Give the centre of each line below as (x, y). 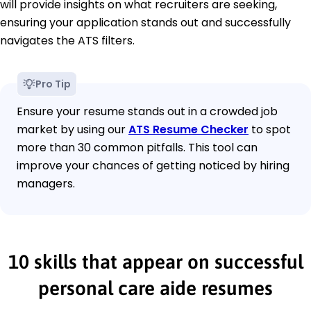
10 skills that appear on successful (155, 261)
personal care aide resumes (155, 288)
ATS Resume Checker (188, 129)
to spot (270, 129)
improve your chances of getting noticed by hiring (153, 165)
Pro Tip (53, 84)
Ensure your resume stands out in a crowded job (147, 111)
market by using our (73, 129)
